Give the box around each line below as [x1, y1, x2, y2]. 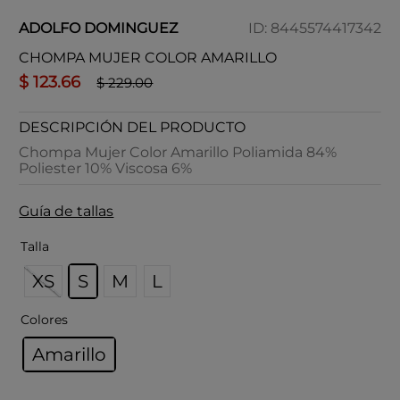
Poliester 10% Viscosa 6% [19, 160, 193, 177]
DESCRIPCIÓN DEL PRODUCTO [19, 119, 246, 136]
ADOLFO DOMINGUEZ [19, 20, 179, 37]
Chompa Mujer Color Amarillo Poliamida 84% [19, 144, 337, 161]
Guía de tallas [19, 203, 114, 220]
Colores [21, 312, 69, 328]
